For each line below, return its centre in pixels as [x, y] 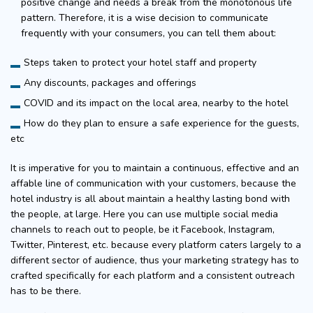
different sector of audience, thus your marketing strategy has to [155, 260]
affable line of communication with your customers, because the [153, 183]
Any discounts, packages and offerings [110, 82]
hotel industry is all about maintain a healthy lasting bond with [150, 198]
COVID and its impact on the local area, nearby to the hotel [156, 103]
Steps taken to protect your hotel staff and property [140, 62]
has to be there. [46, 291]
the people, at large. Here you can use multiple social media [144, 214]
